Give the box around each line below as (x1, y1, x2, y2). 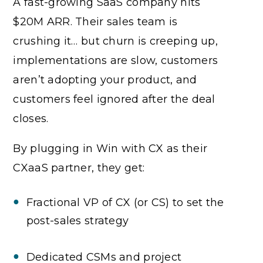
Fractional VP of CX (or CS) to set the (26, 195, 224, 209)
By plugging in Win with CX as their (13, 141, 208, 155)
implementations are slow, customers (13, 53, 218, 67)
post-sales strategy (26, 214, 129, 227)
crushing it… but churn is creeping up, (13, 34, 218, 48)
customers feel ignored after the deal (13, 92, 215, 106)
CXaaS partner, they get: (13, 161, 145, 174)
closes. (13, 112, 49, 125)
